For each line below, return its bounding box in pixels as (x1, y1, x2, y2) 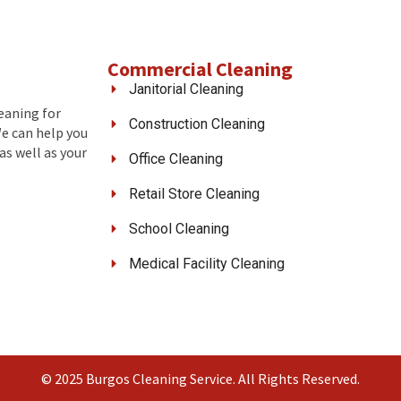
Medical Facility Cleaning (128, 254, 285, 272)
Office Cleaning (128, 149, 223, 167)
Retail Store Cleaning (128, 184, 260, 202)
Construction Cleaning (128, 115, 265, 132)
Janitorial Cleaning (128, 80, 243, 98)
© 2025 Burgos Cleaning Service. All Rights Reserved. (41, 369, 360, 388)
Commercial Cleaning (107, 55, 293, 81)
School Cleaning (128, 219, 229, 237)
